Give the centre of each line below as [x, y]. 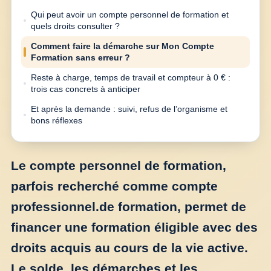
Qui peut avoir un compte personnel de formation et [130, 15]
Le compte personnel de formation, [119, 166]
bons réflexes [57, 121]
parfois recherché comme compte [114, 186]
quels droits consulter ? [75, 26]
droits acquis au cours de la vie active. [129, 248]
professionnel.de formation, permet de [129, 207]
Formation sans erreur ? [80, 58]
